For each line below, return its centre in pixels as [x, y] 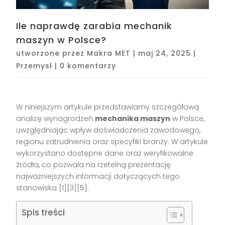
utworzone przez [52, 53]
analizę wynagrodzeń [56, 119]
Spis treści [43, 213]
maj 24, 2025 [165, 53]
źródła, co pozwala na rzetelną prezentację [94, 165]
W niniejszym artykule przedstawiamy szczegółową [108, 107]
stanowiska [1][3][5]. [53, 188]
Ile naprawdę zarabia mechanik [94, 26]
